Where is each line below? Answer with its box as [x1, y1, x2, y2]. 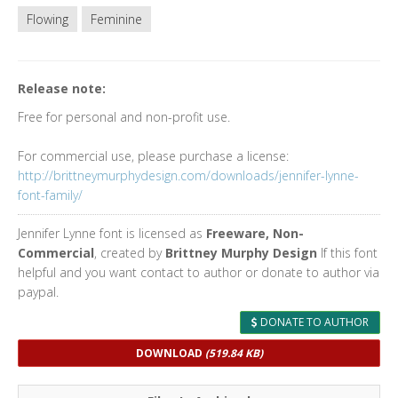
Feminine [91, 11, 142, 28]
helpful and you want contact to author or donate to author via [18, 264, 379, 281]
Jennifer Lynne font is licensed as [18, 225, 206, 242]
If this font [317, 244, 378, 261]
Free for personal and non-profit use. [18, 108, 230, 125]
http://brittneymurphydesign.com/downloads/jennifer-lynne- [18, 167, 359, 184]
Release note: [18, 80, 106, 97]
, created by [94, 244, 165, 261]
